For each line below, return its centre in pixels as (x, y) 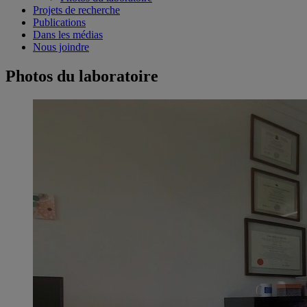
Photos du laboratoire (82, 76)
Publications (59, 23)
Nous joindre (61, 47)
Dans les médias (68, 35)
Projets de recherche (76, 10)
